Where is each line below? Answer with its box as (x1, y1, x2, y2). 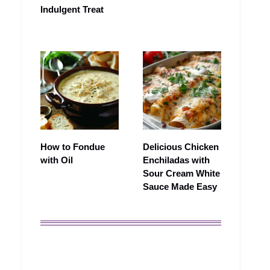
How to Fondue (40, 142, 105, 152)
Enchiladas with (143, 155, 210, 166)
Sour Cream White (143, 168, 220, 179)
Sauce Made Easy (143, 181, 217, 192)
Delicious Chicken (143, 142, 219, 152)
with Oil (40, 155, 73, 166)
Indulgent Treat (40, 4, 104, 15)
